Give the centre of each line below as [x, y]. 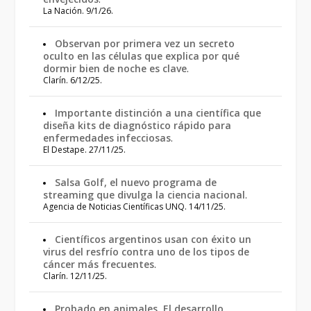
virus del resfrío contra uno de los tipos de [146, 252]
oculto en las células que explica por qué [142, 56]
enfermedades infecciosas [107, 138]
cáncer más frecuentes [99, 264]
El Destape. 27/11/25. [85, 150]
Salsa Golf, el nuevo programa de [136, 182]
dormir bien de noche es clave [115, 68]
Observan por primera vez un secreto [145, 43]
